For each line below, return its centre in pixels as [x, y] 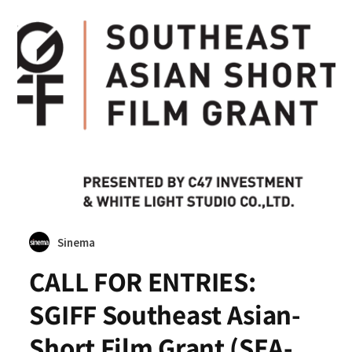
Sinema [77, 242]
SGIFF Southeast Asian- [165, 314]
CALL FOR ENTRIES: [143, 281]
